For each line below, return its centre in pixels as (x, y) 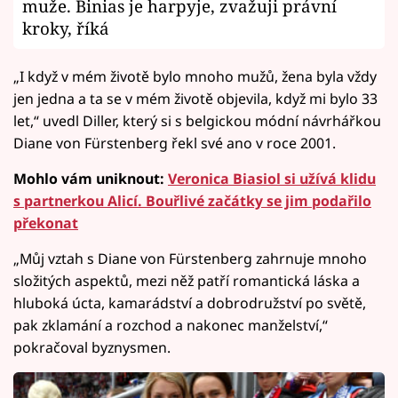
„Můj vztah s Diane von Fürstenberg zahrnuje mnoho (190, 259)
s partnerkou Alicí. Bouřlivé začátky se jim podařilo (192, 201)
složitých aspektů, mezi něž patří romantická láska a (187, 281)
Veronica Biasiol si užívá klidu (272, 179)
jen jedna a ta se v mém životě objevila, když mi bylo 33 (195, 99)
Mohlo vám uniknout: (91, 179)
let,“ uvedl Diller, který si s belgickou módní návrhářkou (197, 121)
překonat (46, 223)
